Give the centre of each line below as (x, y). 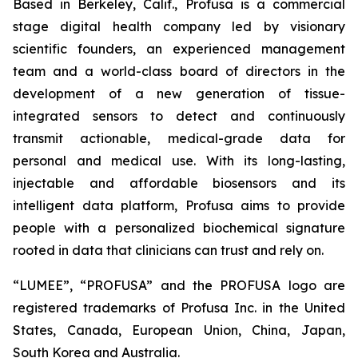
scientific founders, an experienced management (179, 49)
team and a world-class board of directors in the (179, 71)
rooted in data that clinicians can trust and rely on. (168, 250)
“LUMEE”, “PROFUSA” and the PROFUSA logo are (179, 285)
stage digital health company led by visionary (179, 26)
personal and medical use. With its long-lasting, (179, 161)
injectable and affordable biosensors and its (179, 183)
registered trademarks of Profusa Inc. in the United (179, 308)
